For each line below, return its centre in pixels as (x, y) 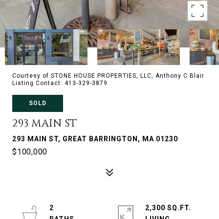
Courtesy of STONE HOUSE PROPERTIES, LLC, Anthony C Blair (108, 76)
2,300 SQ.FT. (168, 208)
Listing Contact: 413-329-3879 (61, 83)
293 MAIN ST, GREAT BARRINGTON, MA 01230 (95, 139)
